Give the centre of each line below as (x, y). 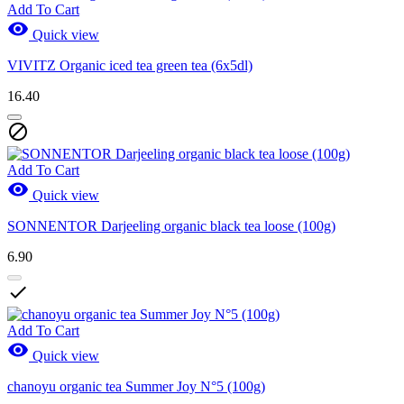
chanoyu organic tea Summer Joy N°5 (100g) (136, 386)
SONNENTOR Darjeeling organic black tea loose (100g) (171, 225)
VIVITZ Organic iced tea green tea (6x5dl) (130, 65)
